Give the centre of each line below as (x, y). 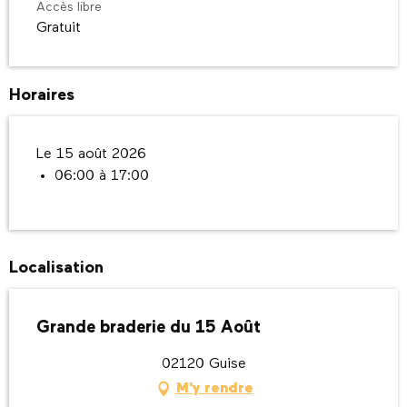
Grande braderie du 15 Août (149, 327)
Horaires (42, 95)
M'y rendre (214, 388)
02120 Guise (203, 364)
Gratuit (59, 28)
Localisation (56, 268)
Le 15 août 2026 (91, 154)
